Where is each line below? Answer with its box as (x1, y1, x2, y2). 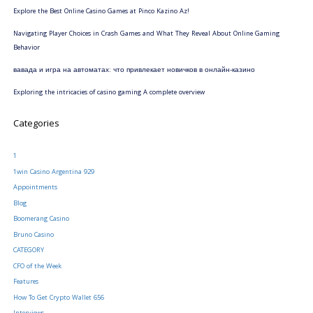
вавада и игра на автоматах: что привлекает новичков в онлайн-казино (13, 65, 255, 77)
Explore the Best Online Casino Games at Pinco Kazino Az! (13, 6, 189, 18)
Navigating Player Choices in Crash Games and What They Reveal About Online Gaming (13, 29, 279, 41)
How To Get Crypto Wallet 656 (13, 292, 104, 304)
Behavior (13, 43, 40, 54)
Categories (13, 117, 59, 133)
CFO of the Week (13, 261, 61, 272)
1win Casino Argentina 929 (13, 166, 94, 178)
